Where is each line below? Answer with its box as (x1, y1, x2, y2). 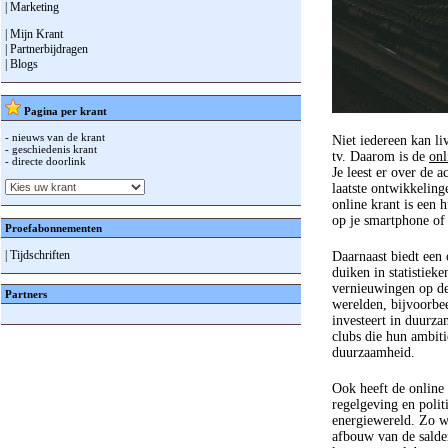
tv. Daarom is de (332, 149, 429, 164)
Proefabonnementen (5, 222, 102, 234)
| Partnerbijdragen (5, 42, 88, 56)
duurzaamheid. (332, 345, 423, 360)
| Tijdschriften (5, 248, 70, 262)
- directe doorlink (5, 155, 86, 167)
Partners (5, 288, 47, 300)
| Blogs (5, 57, 38, 71)
